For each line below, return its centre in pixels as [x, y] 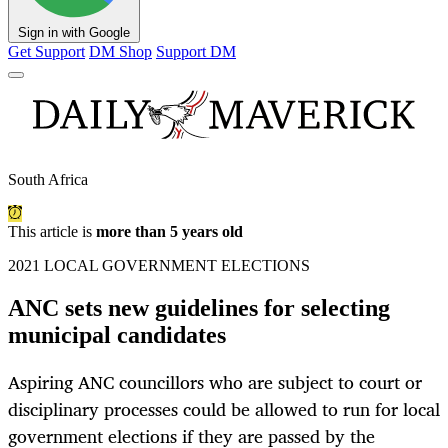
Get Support [46, 52]
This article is [52, 232]
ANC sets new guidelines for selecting [199, 308]
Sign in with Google [74, 33]
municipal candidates [117, 335]
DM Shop [120, 52]
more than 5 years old [169, 232]
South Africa [48, 180]
